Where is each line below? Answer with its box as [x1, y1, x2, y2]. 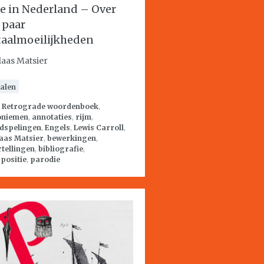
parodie [30, 155, 60, 164]
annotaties [32, 113, 72, 121]
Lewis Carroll [74, 123, 124, 132]
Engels [45, 123, 70, 132]
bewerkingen [47, 134, 96, 143]
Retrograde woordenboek [2, 102, 98, 111]
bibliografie [38, 144, 83, 153]
